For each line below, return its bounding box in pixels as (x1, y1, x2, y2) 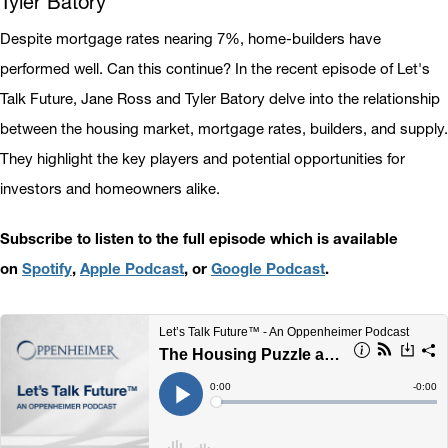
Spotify (22, 259, 72, 278)
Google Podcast (211, 259, 325, 278)
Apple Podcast (80, 259, 184, 278)
